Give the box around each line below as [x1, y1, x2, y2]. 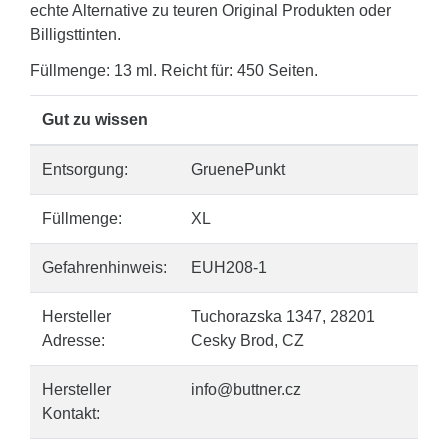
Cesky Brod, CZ [191, 332, 304, 349]
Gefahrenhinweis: [42, 259, 167, 276]
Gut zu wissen [42, 111, 148, 128]
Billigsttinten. [30, 26, 121, 43]
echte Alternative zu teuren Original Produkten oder [30, 2, 391, 19]
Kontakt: [42, 405, 100, 422]
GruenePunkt [191, 161, 285, 178]
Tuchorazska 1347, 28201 [191, 308, 375, 325]
